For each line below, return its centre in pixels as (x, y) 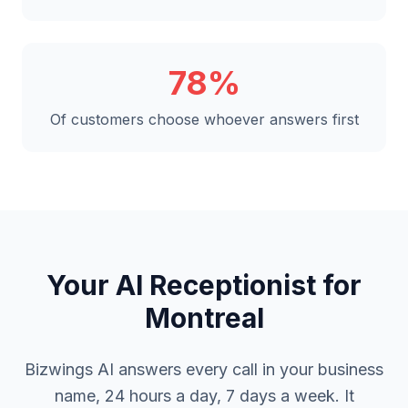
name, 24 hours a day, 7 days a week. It (204, 396)
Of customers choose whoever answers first (204, 119)
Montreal (204, 318)
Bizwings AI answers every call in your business (204, 369)
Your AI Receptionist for (204, 285)
